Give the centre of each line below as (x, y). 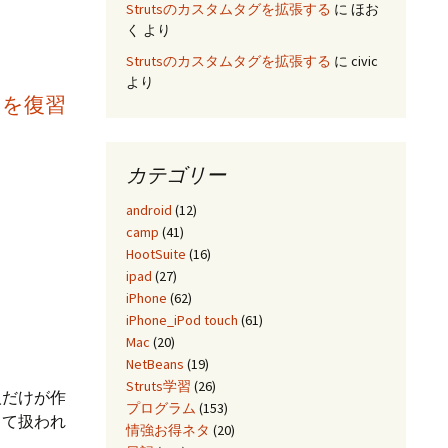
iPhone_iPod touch (182, 319)
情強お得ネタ (168, 429)
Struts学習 (158, 385)
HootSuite (156, 253)
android (149, 209)
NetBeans (155, 363)
